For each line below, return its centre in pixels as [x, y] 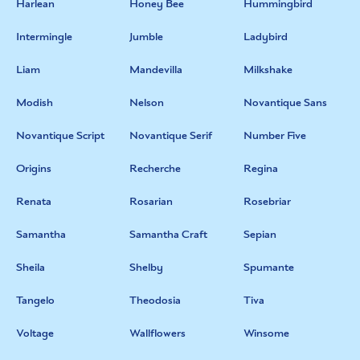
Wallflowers [158, 333]
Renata [34, 201]
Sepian [260, 234]
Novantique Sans [285, 102]
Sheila [31, 267]
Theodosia [155, 300]
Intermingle [44, 37]
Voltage [35, 333]
